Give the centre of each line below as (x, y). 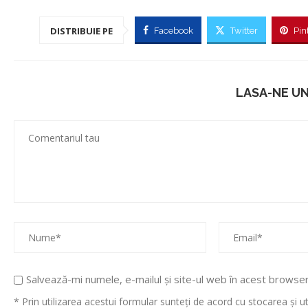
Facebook (174, 31)
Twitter (244, 31)
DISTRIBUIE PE (82, 31)
